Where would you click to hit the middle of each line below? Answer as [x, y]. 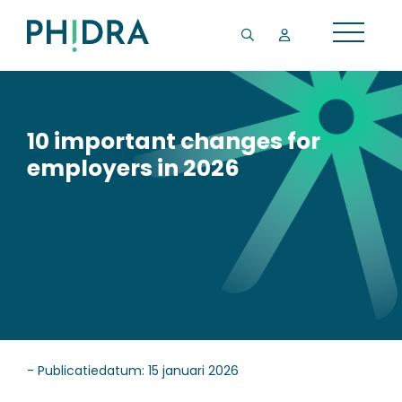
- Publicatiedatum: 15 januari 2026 [133, 371]
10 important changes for [174, 141]
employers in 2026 [133, 168]
